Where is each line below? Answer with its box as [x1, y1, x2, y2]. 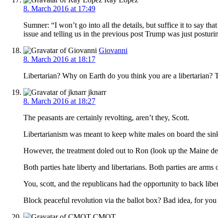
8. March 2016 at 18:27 [23, 96, 95, 105]
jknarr [86, 88, 106, 96]
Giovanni [99, 46, 127, 54]
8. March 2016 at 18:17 [23, 54, 95, 63]
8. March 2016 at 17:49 [23, 4, 95, 13]
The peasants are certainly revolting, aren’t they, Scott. [23, 113, 189, 122]
